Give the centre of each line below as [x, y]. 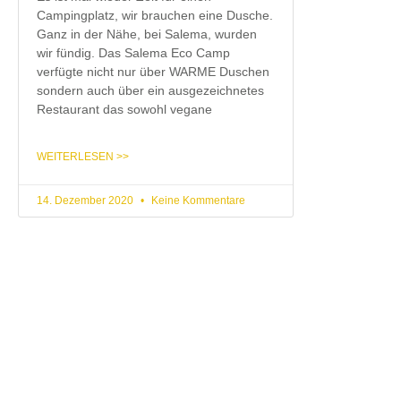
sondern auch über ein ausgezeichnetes [150, 90]
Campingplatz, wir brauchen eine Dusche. [155, 15]
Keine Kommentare [197, 200]
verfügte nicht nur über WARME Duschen [153, 71]
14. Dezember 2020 [86, 200]
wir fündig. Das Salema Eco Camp [133, 52]
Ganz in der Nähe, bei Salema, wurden [147, 34]
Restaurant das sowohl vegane [124, 109]
